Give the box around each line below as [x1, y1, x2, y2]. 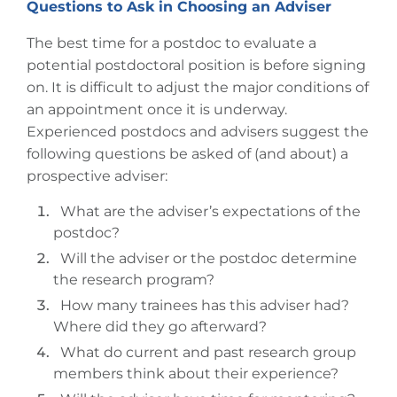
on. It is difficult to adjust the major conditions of [27, 79, 369, 96]
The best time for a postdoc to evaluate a [27, 35, 316, 51]
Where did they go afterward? [53, 318, 270, 335]
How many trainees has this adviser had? [53, 297, 349, 314]
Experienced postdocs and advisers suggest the [27, 123, 369, 140]
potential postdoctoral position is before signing [27, 57, 366, 74]
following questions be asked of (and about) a [27, 145, 348, 162]
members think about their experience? [53, 365, 339, 382]
